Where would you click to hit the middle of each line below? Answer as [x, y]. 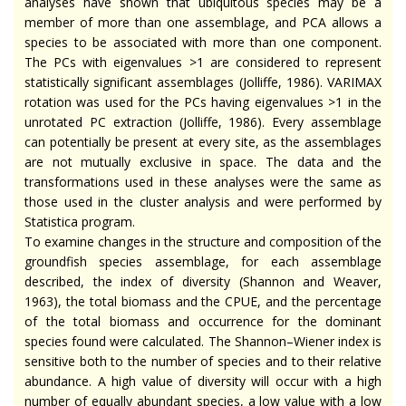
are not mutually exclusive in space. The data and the [203, 162]
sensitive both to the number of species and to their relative [203, 362]
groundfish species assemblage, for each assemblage [203, 262]
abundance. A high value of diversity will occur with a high [203, 382]
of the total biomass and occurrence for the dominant [203, 322]
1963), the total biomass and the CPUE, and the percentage [203, 302]
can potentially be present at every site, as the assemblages [203, 142]
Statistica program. [82, 222]
